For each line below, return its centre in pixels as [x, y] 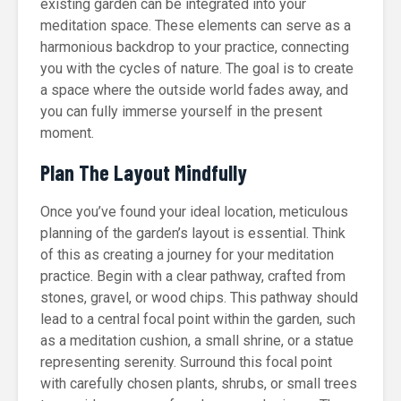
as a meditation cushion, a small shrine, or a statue [197, 341]
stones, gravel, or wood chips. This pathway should [199, 298]
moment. [67, 133]
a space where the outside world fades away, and [194, 90]
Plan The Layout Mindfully [144, 172]
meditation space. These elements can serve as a [196, 26]
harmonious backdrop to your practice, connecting [195, 47]
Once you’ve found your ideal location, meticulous [194, 212]
